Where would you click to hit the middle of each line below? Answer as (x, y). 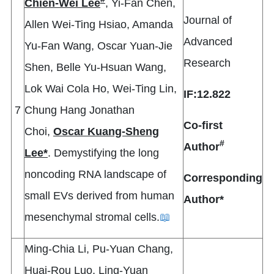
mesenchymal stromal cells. (92, 217)
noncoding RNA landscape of (95, 175)
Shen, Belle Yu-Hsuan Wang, (95, 68)
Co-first (203, 126)
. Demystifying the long (103, 153)
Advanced (208, 42)
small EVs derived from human (99, 196)
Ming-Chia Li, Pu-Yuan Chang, (99, 249)
